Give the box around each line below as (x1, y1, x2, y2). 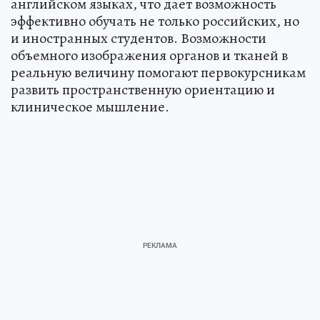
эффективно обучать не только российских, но (11, 11, 299, 31)
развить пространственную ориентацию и (11, 79, 275, 99)
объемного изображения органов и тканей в (11, 45, 288, 65)
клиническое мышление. (11, 96, 169, 116)
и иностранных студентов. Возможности (11, 28, 266, 48)
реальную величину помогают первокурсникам (11, 62, 306, 82)
